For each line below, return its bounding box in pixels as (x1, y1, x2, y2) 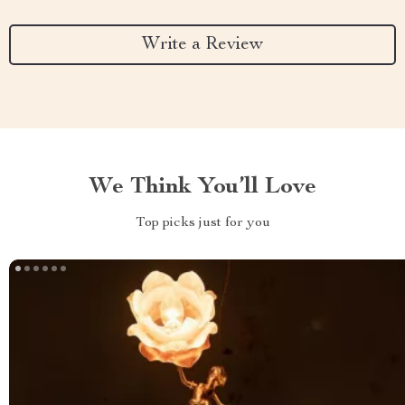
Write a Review (142, 35, 263, 54)
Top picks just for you (135, 216, 270, 231)
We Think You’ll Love (89, 175, 316, 199)
